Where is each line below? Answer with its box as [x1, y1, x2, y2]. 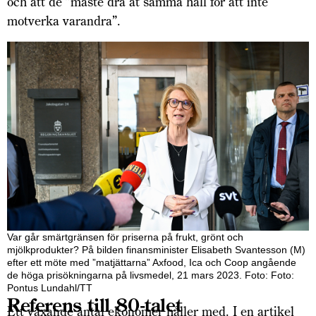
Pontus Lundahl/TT [7, 281, 92, 293]
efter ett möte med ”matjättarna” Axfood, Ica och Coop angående [7, 256, 296, 268]
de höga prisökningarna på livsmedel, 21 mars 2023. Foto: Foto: [7, 269, 294, 281]
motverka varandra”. [7, 13, 121, 30]
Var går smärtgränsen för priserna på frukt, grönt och [7, 231, 243, 243]
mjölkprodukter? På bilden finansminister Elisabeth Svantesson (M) [7, 243, 305, 255]
